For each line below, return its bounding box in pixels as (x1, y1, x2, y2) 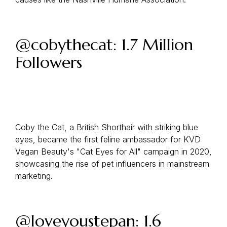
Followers (15, 52, 82, 72)
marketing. (15, 171, 53, 181)
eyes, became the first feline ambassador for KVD (15, 134, 201, 144)
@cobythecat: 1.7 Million (15, 34, 193, 55)
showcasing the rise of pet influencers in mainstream (15, 159, 209, 169)
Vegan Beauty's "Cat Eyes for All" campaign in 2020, (15, 146, 212, 157)
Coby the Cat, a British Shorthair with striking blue (15, 122, 198, 132)
